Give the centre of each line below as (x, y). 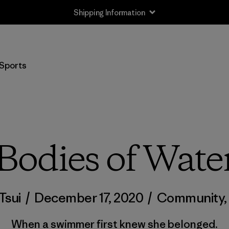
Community (190, 198)
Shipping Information (109, 12)
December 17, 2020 (89, 198)
